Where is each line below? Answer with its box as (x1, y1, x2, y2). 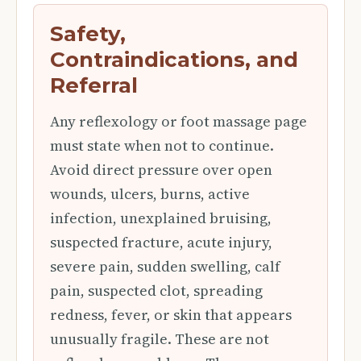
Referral (50, 73, 138, 98)
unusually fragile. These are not (50, 329, 269, 349)
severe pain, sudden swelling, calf (50, 256, 280, 276)
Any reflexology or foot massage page (50, 111, 307, 131)
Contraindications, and (50, 47, 298, 73)
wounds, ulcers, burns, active (50, 184, 250, 204)
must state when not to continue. (50, 135, 274, 156)
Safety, (50, 21, 126, 47)
